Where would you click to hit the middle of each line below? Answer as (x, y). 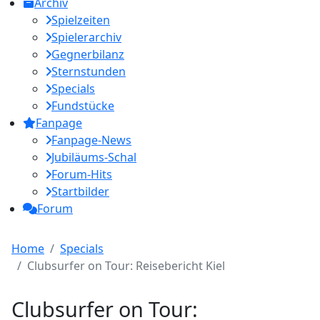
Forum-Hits (82, 174)
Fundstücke (83, 106)
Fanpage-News (91, 140)
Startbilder (80, 191)
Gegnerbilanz (88, 54)
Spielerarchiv (86, 37)
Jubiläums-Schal (94, 157)
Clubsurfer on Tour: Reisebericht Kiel (126, 266)
